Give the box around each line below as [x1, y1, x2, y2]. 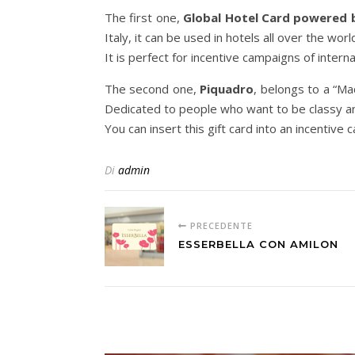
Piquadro [200, 81, 254, 97]
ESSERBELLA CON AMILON [178, 238, 338, 251]
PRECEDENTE [187, 219, 253, 232]
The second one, [105, 81, 200, 97]
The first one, [105, 10, 184, 26]
